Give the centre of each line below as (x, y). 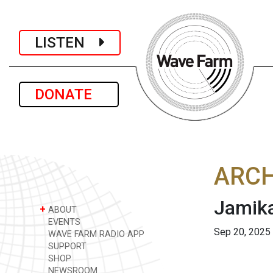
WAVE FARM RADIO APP (95, 234)
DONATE (69, 94)
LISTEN (67, 42)
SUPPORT (66, 246)
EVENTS (63, 222)
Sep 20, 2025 (242, 232)
